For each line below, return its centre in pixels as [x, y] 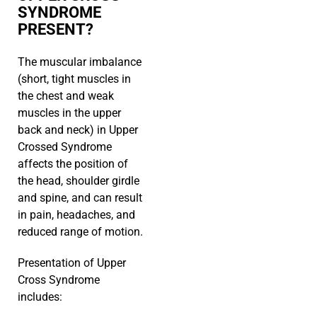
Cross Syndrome [59, 280]
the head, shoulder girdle [79, 181]
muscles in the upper [69, 113]
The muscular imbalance [80, 62]
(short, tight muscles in [74, 79]
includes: [40, 297]
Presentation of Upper [72, 263]
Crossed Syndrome [65, 147]
